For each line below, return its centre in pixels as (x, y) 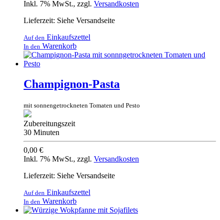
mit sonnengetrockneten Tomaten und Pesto (82, 106)
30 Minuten (41, 133)
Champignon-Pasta (72, 84)
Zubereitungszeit (49, 124)
